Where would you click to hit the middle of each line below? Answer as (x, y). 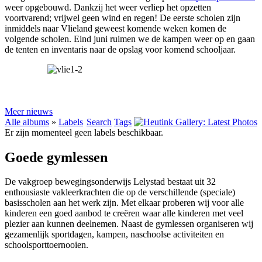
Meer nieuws (29, 111)
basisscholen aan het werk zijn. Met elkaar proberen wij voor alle (124, 203)
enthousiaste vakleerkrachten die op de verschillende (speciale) (120, 192)
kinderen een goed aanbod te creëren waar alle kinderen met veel (124, 213)
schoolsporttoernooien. (48, 245)
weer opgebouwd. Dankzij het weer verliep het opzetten (108, 7)
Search (99, 122)
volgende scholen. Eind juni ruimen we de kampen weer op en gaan (130, 39)
